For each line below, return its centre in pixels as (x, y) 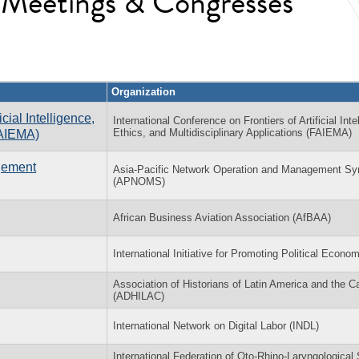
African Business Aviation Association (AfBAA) (222, 217)
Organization (143, 91)
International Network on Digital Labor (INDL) (216, 325)
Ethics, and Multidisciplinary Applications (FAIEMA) (232, 132)
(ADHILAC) (139, 296)
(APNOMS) (139, 181)
